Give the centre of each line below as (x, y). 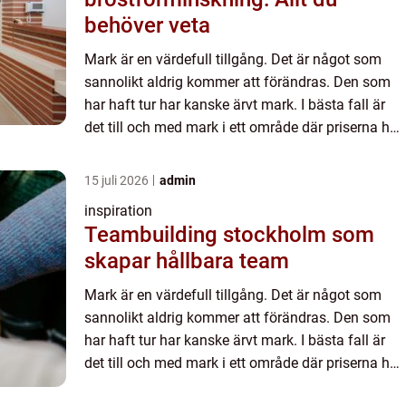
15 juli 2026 (118, 180)
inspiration (118, 210)
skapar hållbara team (187, 261)
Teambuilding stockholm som (229, 234)
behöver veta (147, 25)
